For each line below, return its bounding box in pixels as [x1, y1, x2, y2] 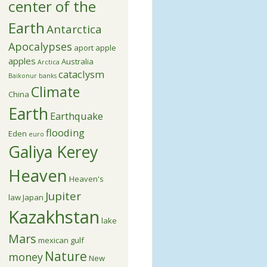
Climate [30, 82, 80, 101]
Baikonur [8, 71, 37, 80]
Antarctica [46, 21, 102, 37]
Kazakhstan [8, 204, 100, 229]
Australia [61, 55, 94, 67]
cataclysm [58, 67, 104, 81]
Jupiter [45, 188, 81, 204]
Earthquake [49, 108, 103, 123]
